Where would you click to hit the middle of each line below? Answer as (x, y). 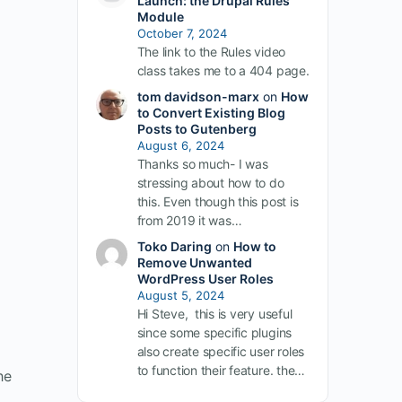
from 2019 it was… (189, 220)
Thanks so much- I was (202, 164)
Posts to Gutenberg (197, 129)
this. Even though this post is (218, 201)
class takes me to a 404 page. (223, 70)
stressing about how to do (210, 183)
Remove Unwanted (194, 262)
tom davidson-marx (198, 96)
